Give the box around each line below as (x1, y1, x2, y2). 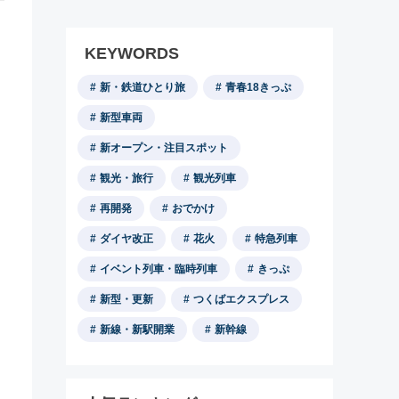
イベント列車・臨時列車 (100, 263, 217, 275)
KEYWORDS (85, 45, 179, 62)
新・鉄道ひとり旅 (100, 81, 185, 94)
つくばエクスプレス (193, 293, 289, 305)
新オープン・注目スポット (100, 142, 228, 154)
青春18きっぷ (225, 81, 291, 94)
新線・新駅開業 (100, 323, 175, 336)
